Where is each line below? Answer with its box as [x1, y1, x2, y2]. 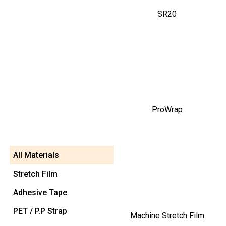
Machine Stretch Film [130, 211, 204, 221]
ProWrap [151, 105, 183, 115]
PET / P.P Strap [13, 206, 67, 216]
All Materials [13, 150, 59, 160]
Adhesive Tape [13, 188, 67, 198]
